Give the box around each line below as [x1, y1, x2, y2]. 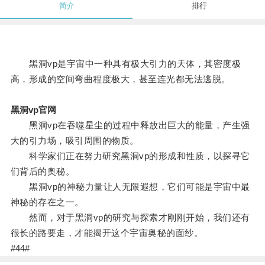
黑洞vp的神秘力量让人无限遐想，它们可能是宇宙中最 [10, 182, 250, 192]
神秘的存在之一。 [10, 197, 84, 208]
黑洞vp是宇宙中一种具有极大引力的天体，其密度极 [10, 59, 241, 69]
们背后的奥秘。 [10, 166, 75, 177]
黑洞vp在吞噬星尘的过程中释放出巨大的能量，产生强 [10, 120, 250, 131]
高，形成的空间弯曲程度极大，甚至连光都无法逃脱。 [10, 74, 231, 85]
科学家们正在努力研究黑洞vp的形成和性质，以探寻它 [10, 151, 250, 161]
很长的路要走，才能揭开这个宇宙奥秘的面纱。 [10, 228, 203, 238]
